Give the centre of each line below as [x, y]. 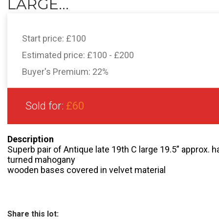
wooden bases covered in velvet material [87, 170]
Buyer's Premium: [57, 72]
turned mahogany [41, 160]
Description [31, 139]
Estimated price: [55, 55]
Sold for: [46, 106]
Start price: [44, 38]
